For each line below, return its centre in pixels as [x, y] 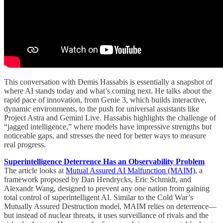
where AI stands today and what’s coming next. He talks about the [108, 91]
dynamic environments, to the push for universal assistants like [102, 109]
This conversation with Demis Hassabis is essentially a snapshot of [108, 82]
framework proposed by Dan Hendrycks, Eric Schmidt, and [98, 180]
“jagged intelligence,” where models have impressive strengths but [108, 127]
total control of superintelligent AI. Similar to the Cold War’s [99, 198]
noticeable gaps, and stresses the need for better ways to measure [105, 136]
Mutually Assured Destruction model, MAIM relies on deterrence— [110, 207]
